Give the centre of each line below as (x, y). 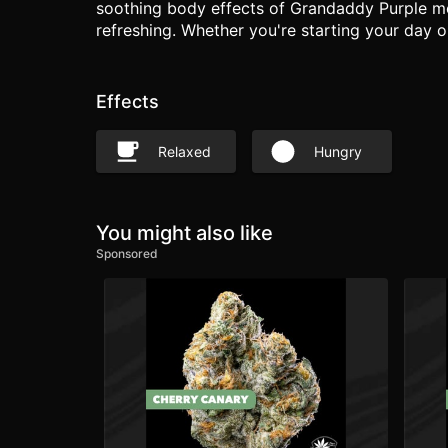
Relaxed (184, 151)
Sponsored (127, 254)
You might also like (184, 233)
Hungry (338, 151)
